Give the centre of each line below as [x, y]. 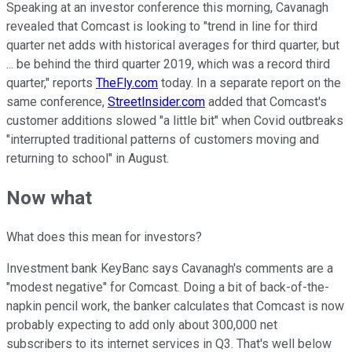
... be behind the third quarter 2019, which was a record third [168, 64]
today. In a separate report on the [249, 83]
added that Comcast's [266, 102]
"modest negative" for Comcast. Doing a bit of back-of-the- [168, 288]
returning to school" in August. [88, 159]
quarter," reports [51, 83]
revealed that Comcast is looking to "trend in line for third [162, 27]
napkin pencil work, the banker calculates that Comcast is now [175, 306]
